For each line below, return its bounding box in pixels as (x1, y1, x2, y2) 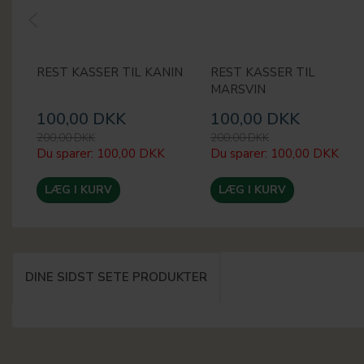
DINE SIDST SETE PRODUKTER (25, 269, 207, 286)
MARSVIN (210, 81, 266, 98)
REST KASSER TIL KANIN (37, 64, 183, 81)
